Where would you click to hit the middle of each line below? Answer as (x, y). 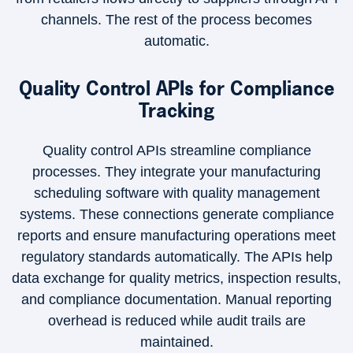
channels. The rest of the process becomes (176, 20)
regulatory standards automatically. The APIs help (176, 257)
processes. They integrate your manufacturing (176, 172)
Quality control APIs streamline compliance (176, 150)
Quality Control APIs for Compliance (176, 88)
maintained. (176, 342)
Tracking (176, 110)
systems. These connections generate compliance (176, 214)
